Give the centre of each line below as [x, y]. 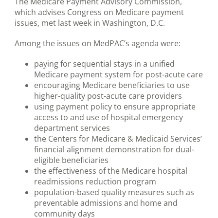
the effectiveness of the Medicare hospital [111, 171]
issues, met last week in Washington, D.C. [90, 23]
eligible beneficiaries [71, 160]
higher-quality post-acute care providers [108, 96]
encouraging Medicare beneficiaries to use [112, 85]
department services [72, 128]
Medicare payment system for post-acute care [118, 75]
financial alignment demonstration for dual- [114, 150]
